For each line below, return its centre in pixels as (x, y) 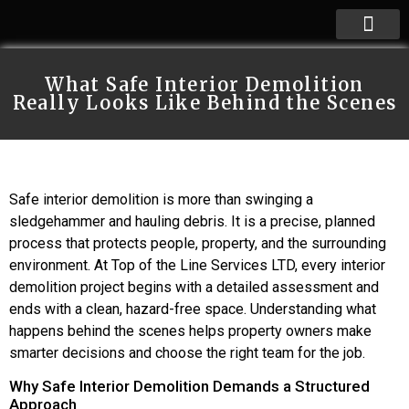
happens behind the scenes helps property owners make (190, 331)
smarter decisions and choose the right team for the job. (187, 353)
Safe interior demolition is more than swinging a (161, 199)
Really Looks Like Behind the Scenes (204, 103)
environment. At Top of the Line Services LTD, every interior (197, 265)
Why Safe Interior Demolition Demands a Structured (189, 387)
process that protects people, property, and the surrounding (198, 243)
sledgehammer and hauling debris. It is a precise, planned (192, 221)
